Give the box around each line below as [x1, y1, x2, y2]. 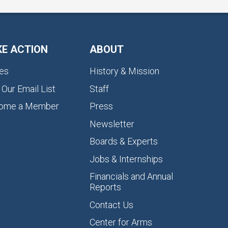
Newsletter [90, 118, 134, 129]
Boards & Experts [90, 136, 158, 147]
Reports [90, 182, 121, 192]
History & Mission [90, 66, 159, 76]
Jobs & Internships [90, 153, 163, 164]
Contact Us [90, 199, 133, 210]
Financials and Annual [90, 171, 173, 182]
